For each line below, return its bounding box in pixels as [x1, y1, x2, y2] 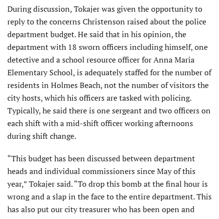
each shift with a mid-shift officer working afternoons [7, 118, 193, 129]
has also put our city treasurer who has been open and [7, 204, 195, 215]
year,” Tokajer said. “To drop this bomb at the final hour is [7, 178, 208, 190]
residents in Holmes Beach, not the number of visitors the [7, 80, 209, 91]
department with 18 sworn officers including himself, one [7, 42, 208, 53]
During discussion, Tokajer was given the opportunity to [7, 3, 202, 15]
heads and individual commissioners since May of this [7, 166, 196, 177]
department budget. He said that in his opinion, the [7, 29, 186, 40]
